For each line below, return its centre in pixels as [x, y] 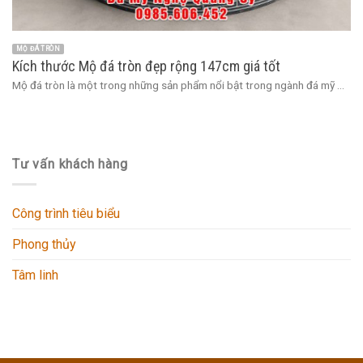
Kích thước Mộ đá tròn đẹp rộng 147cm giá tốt [146, 66]
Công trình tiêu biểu [66, 214]
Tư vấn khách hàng [70, 164]
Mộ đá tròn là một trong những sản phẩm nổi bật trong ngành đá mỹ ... [178, 85]
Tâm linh [35, 275]
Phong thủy [44, 245]
